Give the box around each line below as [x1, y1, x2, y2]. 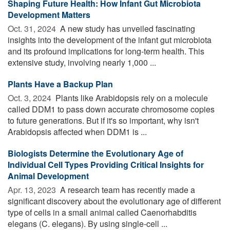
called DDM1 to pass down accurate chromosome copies [8, 103, 215, 115]
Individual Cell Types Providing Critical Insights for [8, 158, 204, 170]
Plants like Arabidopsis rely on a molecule [53, 91, 208, 104]
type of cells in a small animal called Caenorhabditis [8, 206, 197, 218]
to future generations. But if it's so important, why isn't [8, 114, 199, 126]
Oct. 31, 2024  [8, 22, 58, 34]
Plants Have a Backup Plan [8, 78, 113, 90]
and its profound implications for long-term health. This [8, 45, 204, 57]
